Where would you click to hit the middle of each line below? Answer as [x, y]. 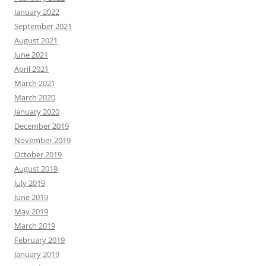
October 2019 [38, 154]
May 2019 [31, 211]
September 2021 [43, 26]
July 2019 [30, 183]
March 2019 [35, 226]
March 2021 [35, 83]
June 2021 [31, 55]
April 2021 [31, 69]
